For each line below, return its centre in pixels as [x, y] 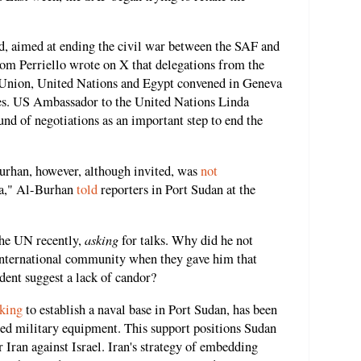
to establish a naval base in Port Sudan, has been [150, 309]
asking [102, 240]
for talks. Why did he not [186, 241]
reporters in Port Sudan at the [176, 189]
